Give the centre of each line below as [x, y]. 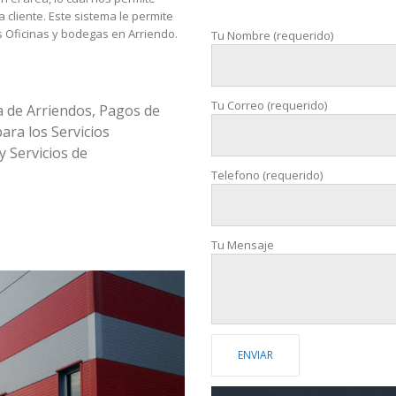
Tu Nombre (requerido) [272, 35]
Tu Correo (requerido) [269, 106]
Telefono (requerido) [267, 175]
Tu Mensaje [243, 245]
